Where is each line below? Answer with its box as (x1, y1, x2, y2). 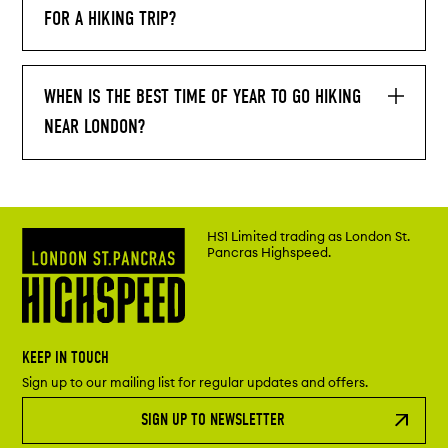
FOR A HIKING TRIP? (43, 7, 176, 31)
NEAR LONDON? (43, 115, 145, 139)
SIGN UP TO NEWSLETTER (140, 410, 285, 430)
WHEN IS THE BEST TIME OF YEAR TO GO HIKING (43, 85, 361, 109)
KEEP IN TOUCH (22, 347, 110, 367)
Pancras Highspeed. (207, 243, 332, 260)
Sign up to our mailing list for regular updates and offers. (22, 374, 369, 391)
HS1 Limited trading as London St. (207, 227, 411, 244)
